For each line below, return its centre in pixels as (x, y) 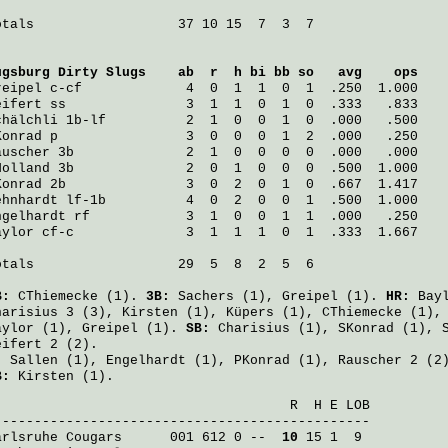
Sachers (206, 296)
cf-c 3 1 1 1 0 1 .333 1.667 (226, 232)
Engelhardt (146, 360)
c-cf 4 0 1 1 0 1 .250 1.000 (230, 88)
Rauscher (370, 360)
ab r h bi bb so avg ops (282, 72)
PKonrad (262, 360)
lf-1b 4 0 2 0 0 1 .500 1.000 (238, 200)
